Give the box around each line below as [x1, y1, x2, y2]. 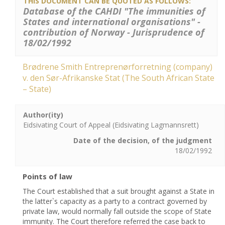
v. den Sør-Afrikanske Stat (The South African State [23, 72, 214, 83]
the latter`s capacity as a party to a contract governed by [23, 196, 207, 206]
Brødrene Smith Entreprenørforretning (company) [23, 61, 212, 72]
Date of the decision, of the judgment [73, 136, 212, 145]
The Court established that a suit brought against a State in [23, 186, 214, 196]
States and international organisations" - [23, 16, 200, 28]
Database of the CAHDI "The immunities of [23, 5, 205, 17]
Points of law [23, 171, 72, 181]
